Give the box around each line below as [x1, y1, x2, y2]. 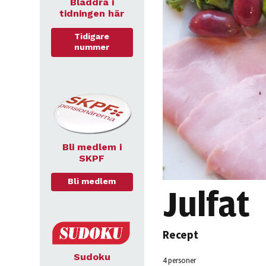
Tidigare [74, 31, 109, 42]
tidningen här [59, 8, 124, 20]
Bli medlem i [62, 141, 122, 153]
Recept [162, 227, 198, 242]
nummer [74, 42, 109, 52]
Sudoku [73, 251, 110, 262]
